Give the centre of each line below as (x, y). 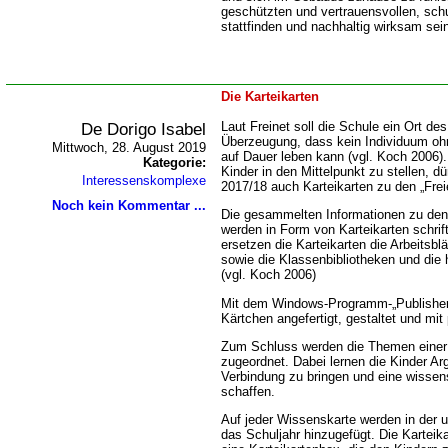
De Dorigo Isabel (143, 129)
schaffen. (248, 391)
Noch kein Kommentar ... (129, 205)
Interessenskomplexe (144, 180)
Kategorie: (174, 162)
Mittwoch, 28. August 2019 (129, 147)
